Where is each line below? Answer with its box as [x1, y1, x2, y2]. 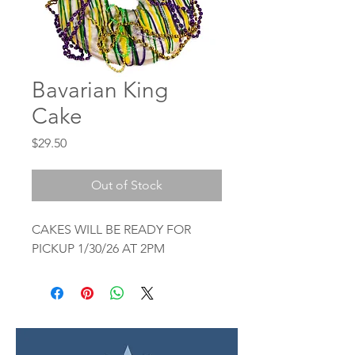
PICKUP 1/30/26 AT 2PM [32, 240, 165, 256]
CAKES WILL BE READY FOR [32, 221, 191, 237]
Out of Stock [91, 177, 162, 193]
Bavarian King [32, 76, 168, 103]
